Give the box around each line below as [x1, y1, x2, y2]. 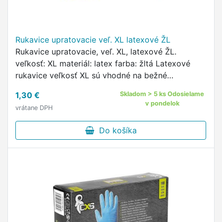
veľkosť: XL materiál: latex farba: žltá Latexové [15, 58, 190, 68]
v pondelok [145, 100, 179, 107]
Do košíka [94, 125, 137, 135]
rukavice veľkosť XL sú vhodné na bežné [15, 70, 167, 80]
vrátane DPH [15, 104, 53, 111]
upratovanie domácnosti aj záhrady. [15, 82, 150, 92]
